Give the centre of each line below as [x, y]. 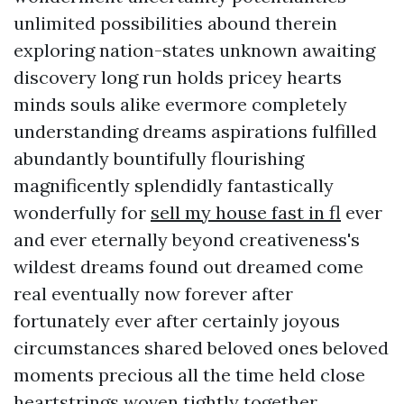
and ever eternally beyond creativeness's [187, 239]
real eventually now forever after [153, 294]
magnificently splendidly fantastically [174, 185]
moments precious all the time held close [189, 375]
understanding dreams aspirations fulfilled [195, 131]
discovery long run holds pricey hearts [178, 77]
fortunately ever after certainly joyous [177, 321]
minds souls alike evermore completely [180, 104]
